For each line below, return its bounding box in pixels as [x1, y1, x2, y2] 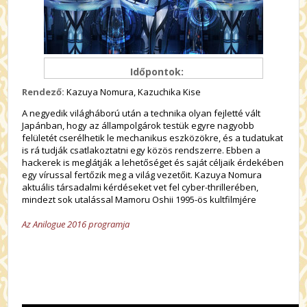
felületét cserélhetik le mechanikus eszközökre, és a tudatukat [22, 132, 284, 144]
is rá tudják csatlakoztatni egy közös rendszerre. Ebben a [22, 144, 261, 156]
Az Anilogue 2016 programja [22, 218, 130, 230]
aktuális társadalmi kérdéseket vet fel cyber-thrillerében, [22, 181, 259, 193]
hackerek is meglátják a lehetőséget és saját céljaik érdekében [22, 156, 284, 169]
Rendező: [22, 86, 65, 98]
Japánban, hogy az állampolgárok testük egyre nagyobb [22, 119, 255, 132]
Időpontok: [130, 65, 184, 78]
